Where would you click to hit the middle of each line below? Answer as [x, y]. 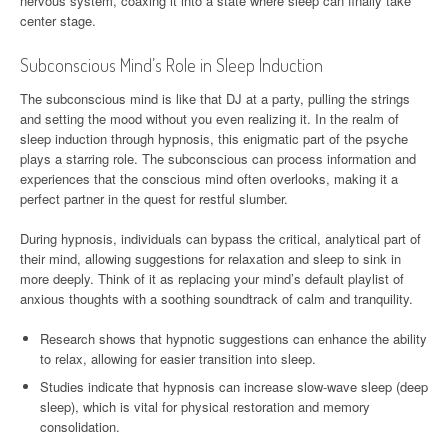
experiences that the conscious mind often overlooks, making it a [209, 178]
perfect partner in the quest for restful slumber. [154, 198]
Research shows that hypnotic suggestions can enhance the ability [233, 338]
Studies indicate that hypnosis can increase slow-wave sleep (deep [234, 386]
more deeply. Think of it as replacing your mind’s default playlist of [212, 278]
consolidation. [80, 426]
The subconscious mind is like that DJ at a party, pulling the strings [215, 98]
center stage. [58, 20]
